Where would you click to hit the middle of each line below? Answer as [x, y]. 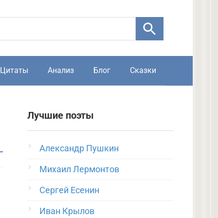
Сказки [143, 70]
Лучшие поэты [61, 116]
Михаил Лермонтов [79, 169]
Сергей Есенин [69, 190]
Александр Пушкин [79, 148]
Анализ [61, 70]
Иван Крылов [67, 211]
